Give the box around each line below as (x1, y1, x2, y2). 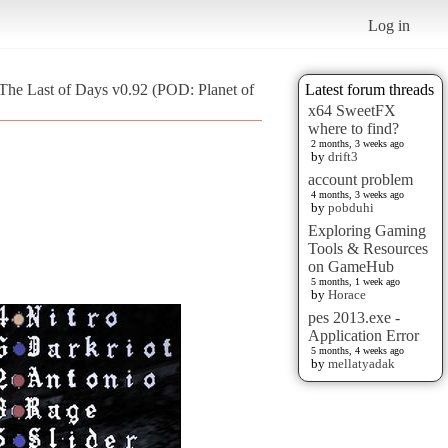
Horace (328, 286, 366, 302)
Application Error (308, 326, 419, 344)
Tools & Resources (308, 239, 428, 257)
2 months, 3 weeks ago (311, 137, 404, 149)
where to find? (308, 119, 399, 137)
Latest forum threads (305, 80, 434, 98)
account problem (308, 170, 413, 188)
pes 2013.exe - (308, 308, 400, 326)
